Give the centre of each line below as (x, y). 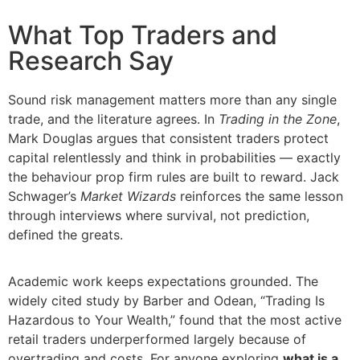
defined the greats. (65, 234)
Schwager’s (44, 196)
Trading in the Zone (278, 119)
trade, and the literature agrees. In (113, 119)
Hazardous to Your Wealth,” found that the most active (175, 320)
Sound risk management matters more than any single (172, 99)
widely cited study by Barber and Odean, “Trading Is (166, 301)
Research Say (91, 60)
